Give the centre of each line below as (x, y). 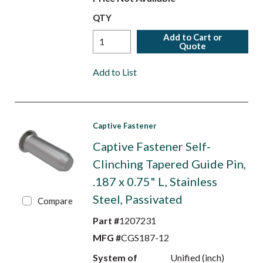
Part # (106, 220)
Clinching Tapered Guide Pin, (169, 164)
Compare (55, 201)
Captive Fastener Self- (151, 146)
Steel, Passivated (137, 199)
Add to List (114, 72)
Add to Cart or (193, 37)
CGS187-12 (145, 237)
